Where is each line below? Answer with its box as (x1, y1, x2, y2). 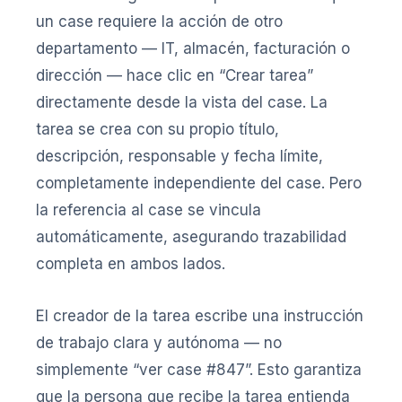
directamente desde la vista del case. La (36, 92, 328, 111)
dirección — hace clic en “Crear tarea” (36, 66, 313, 84)
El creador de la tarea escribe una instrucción (36, 306, 363, 325)
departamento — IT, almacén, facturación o (36, 39, 350, 57)
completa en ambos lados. (36, 254, 225, 273)
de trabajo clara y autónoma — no (36, 333, 282, 352)
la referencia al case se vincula (36, 200, 261, 219)
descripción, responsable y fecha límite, (36, 146, 323, 165)
